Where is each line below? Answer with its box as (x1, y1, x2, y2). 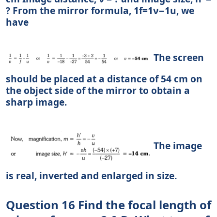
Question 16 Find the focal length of (6, 197, 211, 213)
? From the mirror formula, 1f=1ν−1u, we (6, 4, 194, 17)
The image (151, 139, 202, 153)
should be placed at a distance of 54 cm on (6, 72, 202, 86)
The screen (151, 50, 204, 64)
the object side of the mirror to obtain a (6, 84, 190, 97)
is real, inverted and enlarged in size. (6, 169, 177, 183)
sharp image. (6, 95, 67, 109)
